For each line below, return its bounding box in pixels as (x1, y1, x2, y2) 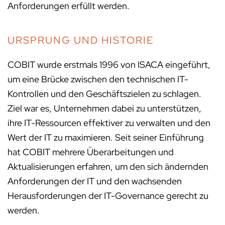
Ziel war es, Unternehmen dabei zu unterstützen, (8, 102, 201, 115)
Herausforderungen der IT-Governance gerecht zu (8, 190, 208, 202)
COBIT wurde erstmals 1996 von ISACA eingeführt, (8, 59, 210, 71)
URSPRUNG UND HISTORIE (8, 34, 154, 47)
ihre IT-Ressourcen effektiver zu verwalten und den (8, 117, 210, 129)
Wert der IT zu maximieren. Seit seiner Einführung (8, 132, 204, 144)
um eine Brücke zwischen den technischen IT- (8, 73, 188, 85)
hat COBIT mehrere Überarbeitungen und (8, 146, 174, 158)
